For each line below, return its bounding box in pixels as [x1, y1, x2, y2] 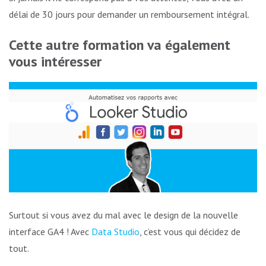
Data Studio [91, 225, 140, 237]
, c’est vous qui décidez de [140, 225, 240, 237]
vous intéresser [9, 52, 102, 71]
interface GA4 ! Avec [9, 225, 91, 237]
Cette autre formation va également [9, 36, 230, 55]
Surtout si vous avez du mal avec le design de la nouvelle [9, 208, 238, 221]
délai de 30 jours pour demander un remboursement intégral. [9, 8, 249, 21]
